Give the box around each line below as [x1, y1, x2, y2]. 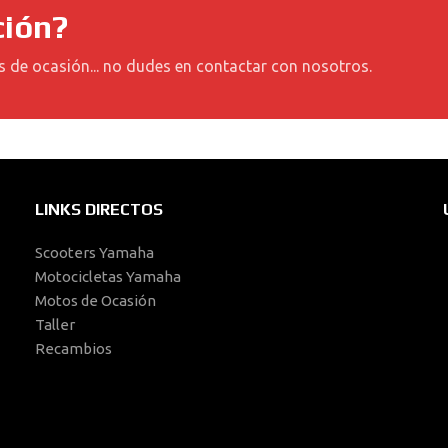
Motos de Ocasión [35, 292, 157, 309]
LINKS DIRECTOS [35, 200, 164, 219]
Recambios [35, 340, 113, 357]
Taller [35, 316, 76, 333]
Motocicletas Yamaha [35, 268, 182, 285]
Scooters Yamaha [35, 244, 155, 261]
